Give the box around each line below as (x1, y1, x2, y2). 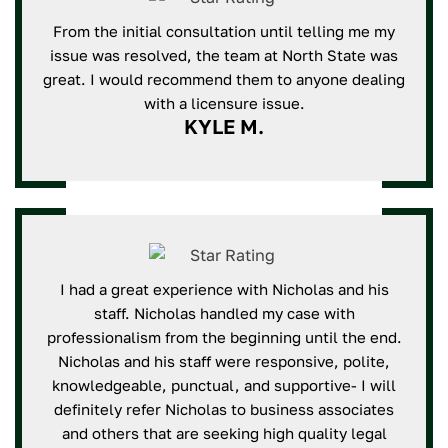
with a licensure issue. (143, 94, 305, 112)
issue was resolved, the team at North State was (50, 46, 398, 64)
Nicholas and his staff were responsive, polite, (58, 352, 390, 370)
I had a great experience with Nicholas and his (59, 280, 389, 298)
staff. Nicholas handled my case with (93, 304, 355, 322)
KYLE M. (184, 114, 264, 138)
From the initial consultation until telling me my (53, 22, 395, 40)
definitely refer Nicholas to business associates (54, 400, 394, 418)
